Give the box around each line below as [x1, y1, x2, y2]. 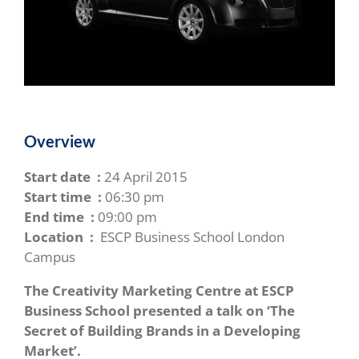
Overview [24, 131, 95, 151]
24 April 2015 [101, 167, 188, 186]
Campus [24, 247, 75, 266]
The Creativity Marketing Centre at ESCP [24, 280, 294, 300]
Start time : [24, 187, 102, 206]
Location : [24, 227, 94, 246]
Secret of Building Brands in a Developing [24, 321, 301, 340]
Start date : [24, 167, 101, 186]
